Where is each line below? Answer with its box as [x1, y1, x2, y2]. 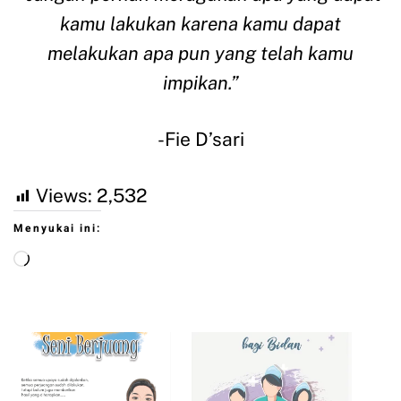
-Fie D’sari [157, 128, 244, 151]
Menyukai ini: [13, 220, 101, 237]
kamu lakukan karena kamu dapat [60, 13, 341, 36]
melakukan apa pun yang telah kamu [47, 42, 354, 65]
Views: [36, 184, 92, 208]
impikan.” [162, 72, 239, 95]
